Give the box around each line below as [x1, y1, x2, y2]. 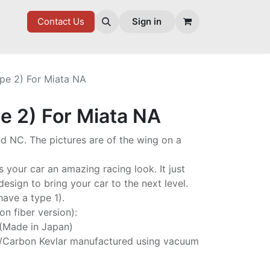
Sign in [132, 16, 162, 27]
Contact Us [37, 16, 84, 27]
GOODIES [27, 15, 65, 28]
